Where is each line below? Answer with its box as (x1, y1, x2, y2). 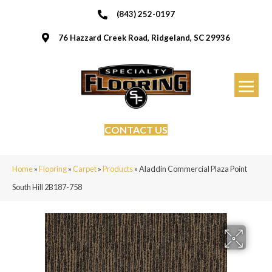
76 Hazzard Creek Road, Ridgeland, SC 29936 (58, 33, 230, 42)
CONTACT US (104, 123, 168, 135)
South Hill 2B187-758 (12, 182, 82, 192)
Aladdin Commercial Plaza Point (139, 163, 247, 174)
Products (103, 163, 133, 174)
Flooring (39, 163, 67, 174)
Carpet (73, 163, 97, 174)
